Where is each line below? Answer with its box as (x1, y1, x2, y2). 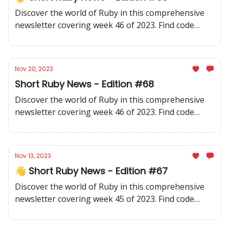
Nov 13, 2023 (15, 151, 51, 160)
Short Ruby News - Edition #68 (15, 78, 154, 90)
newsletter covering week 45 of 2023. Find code (15, 193, 194, 204)
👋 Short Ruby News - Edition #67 (15, 165, 168, 177)
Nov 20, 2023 (15, 64, 53, 73)
